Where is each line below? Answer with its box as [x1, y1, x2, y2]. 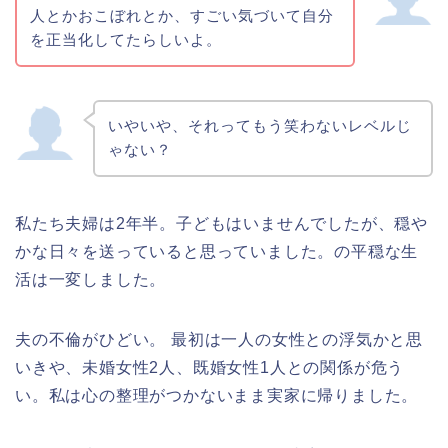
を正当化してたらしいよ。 [29, 30, 222, 48]
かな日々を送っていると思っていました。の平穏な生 [15, 243, 419, 261]
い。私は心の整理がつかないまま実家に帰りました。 [15, 387, 419, 405]
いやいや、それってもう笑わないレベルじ [107, 117, 412, 135]
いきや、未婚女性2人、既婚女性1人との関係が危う [15, 359, 405, 377]
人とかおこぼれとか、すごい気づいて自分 [29, 6, 334, 24]
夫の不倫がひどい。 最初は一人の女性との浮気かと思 [15, 331, 423, 349]
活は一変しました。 [15, 271, 167, 289]
